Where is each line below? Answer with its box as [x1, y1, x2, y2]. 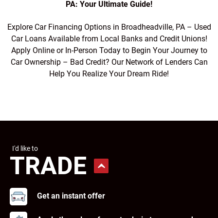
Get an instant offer [37, 191, 105, 200]
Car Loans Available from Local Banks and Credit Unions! [11, 35, 207, 44]
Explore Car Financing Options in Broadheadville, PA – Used [7, 23, 211, 32]
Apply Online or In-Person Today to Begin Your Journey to [11, 46, 207, 55]
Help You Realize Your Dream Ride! [49, 70, 169, 79]
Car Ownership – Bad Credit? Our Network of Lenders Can [10, 58, 208, 67]
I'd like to [12, 144, 38, 152]
